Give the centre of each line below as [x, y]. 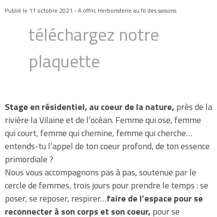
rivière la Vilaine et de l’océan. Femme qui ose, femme [103, 120]
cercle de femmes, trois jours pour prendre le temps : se [107, 186]
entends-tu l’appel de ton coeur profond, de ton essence [107, 146]
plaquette [64, 61]
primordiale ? [29, 159]
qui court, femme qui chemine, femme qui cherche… [99, 133]
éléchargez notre [97, 34]
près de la [194, 107]
